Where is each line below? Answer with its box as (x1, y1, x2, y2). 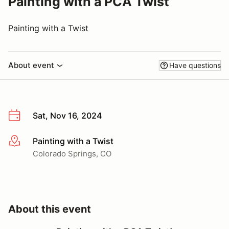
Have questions (169, 61, 221, 70)
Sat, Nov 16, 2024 (33, 110, 102, 121)
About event (8, 60, 54, 70)
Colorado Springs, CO (33, 148, 111, 158)
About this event (8, 202, 91, 215)
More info (8, 136, 45, 147)
